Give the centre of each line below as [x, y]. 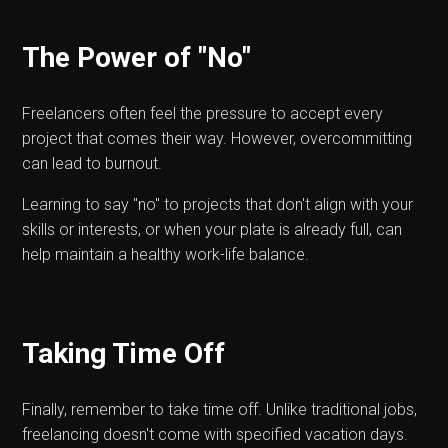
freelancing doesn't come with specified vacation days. [215, 434]
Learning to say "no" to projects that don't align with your [218, 204]
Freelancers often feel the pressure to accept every [203, 113]
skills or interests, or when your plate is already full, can [212, 229]
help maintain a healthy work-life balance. [166, 254]
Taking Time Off [124, 353]
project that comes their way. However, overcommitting [217, 138]
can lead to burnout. [92, 163]
